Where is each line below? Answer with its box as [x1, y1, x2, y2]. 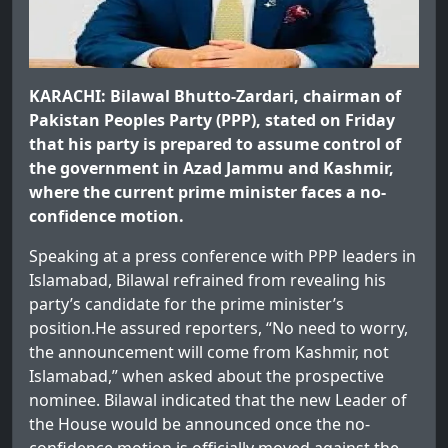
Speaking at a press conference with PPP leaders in [29, 245, 416, 268]
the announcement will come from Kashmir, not [29, 341, 389, 364]
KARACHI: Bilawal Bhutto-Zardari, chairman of [29, 85, 401, 108]
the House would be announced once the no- [29, 413, 370, 436]
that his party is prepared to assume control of [29, 133, 401, 156]
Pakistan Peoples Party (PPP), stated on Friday [29, 109, 395, 132]
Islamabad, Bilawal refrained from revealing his [29, 269, 386, 292]
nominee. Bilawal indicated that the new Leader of [29, 389, 407, 412]
